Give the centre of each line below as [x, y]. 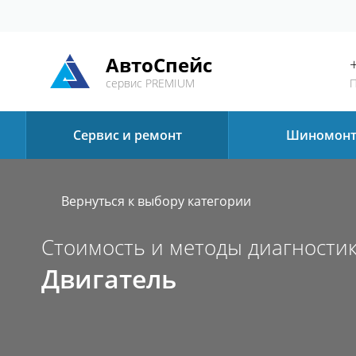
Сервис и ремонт [127, 135]
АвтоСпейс [159, 65]
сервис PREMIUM [150, 83]
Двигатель [109, 279]
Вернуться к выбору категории [156, 201]
